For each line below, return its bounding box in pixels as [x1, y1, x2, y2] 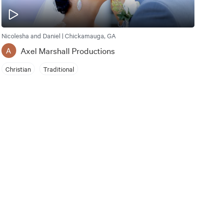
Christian [5, 64, 31, 73]
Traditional [43, 64, 74, 73]
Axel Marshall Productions [20, 45, 115, 56]
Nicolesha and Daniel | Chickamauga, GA [1, 31, 116, 40]
